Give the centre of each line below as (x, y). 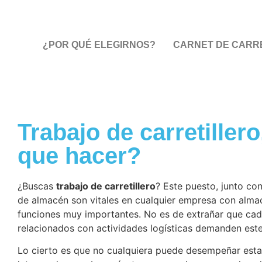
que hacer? (79, 156)
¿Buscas (37, 186)
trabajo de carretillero (106, 186)
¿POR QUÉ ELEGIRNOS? (99, 45)
